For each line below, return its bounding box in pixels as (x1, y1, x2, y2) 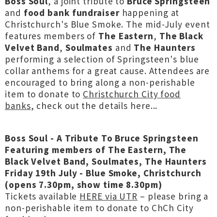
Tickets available (5, 190, 80, 202)
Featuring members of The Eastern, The (5, 144, 187, 155)
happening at (119, 7, 180, 18)
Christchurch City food (83, 88, 181, 100)
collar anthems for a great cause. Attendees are (5, 65, 210, 77)
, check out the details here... (31, 100, 158, 111)
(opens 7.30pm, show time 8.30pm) (5, 179, 162, 190)
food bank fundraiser (23, 7, 120, 18)
